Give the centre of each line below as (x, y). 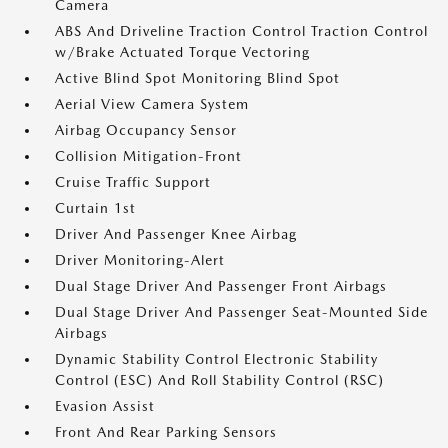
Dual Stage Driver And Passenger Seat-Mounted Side (241, 312)
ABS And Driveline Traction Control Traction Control (241, 31)
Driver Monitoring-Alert (140, 260)
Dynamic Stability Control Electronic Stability (216, 359)
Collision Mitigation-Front (148, 156)
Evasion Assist (105, 406)
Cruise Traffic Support (133, 182)
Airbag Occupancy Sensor (146, 130)
